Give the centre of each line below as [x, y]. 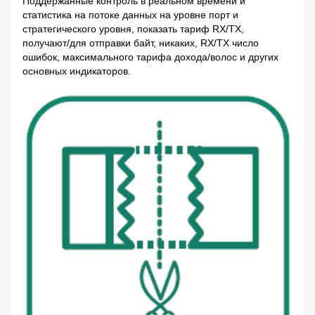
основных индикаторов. [77, 71]
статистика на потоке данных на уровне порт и [130, 15]
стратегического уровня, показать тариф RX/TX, [133, 29]
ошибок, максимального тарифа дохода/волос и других [150, 57]
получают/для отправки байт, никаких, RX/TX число [141, 43]
